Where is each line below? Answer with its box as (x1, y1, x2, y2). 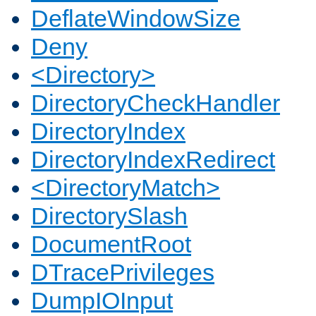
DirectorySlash (31, 202, 188, 230)
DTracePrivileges (31, 259, 214, 286)
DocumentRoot (31, 231, 191, 258)
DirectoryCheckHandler (31, 90, 280, 117)
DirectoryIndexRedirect (31, 146, 275, 174)
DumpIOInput (31, 287, 173, 315)
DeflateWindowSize (31, 5, 241, 32)
